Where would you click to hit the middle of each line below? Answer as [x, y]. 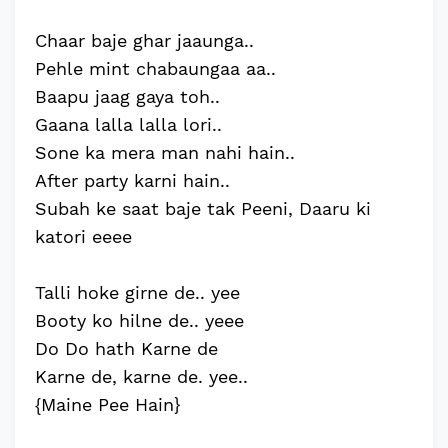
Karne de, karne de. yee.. [141, 376]
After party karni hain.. [132, 180]
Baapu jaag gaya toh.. [127, 96]
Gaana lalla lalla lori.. [128, 124]
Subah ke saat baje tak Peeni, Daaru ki [203, 208]
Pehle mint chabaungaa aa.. [155, 68]
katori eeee [83, 236]
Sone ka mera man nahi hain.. [165, 152]
